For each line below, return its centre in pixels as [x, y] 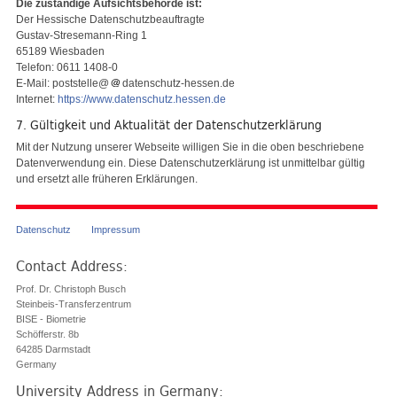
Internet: [37, 99]
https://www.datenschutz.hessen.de [142, 99]
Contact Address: [72, 267]
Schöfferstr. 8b [47, 335]
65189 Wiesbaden [60, 51]
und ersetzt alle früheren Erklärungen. [107, 179]
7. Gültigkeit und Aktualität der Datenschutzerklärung [169, 125]
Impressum [116, 230]
